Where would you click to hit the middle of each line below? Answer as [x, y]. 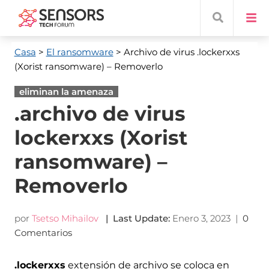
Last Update [140, 218]
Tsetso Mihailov [65, 218]
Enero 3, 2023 [201, 218]
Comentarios [44, 233]
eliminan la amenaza [66, 92]
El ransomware [80, 52]
